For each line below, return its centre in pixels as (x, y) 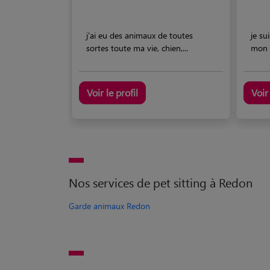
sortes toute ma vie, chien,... (137, 48)
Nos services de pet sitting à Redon (161, 182)
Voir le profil (112, 92)
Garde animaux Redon (109, 206)
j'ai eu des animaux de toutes (140, 35)
